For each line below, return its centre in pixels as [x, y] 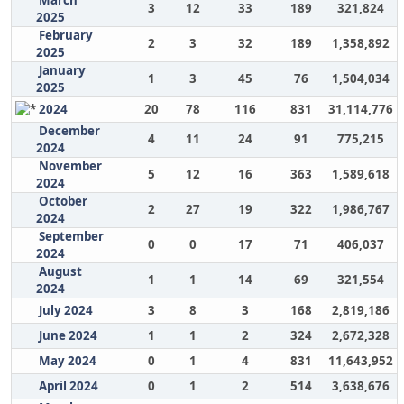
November [70, 166]
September [71, 236]
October [63, 201]
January [62, 70]
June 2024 [68, 335]
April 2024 [68, 386]
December [69, 131]
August [60, 271]
